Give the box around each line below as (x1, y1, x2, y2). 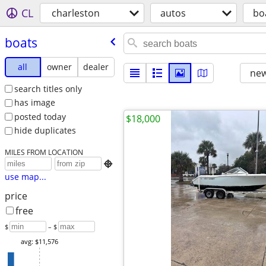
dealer (83, 61, 109, 72)
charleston (52, 7, 100, 20)
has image (14, 97, 55, 109)
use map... (4, 171, 46, 183)
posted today (14, 110, 66, 122)
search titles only (14, 83, 82, 94)
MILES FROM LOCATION (4, 147, 83, 157)
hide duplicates (14, 125, 76, 137)
